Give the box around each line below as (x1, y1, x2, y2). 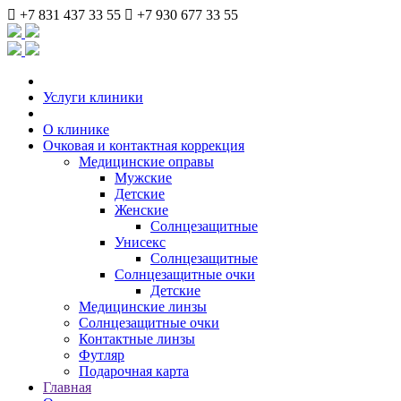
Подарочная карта (79, 363, 189, 379)
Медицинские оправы (79, 154, 214, 169)
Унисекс (115, 235, 166, 250)
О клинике (43, 122, 109, 137)
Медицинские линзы (79, 299, 207, 314)
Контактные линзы (79, 331, 195, 346)
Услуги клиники (43, 90, 143, 105)
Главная (43, 380, 91, 395)
